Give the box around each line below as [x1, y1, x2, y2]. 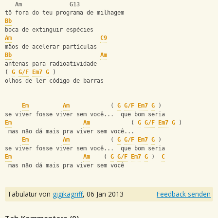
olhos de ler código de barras [5, 77, 104, 85]
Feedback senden [157, 189, 211, 199]
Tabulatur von [7, 189, 53, 199]
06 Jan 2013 [87, 189, 124, 199]
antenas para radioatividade [5, 60, 97, 68]
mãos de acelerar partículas [5, 43, 97, 51]
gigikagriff [53, 189, 83, 199]
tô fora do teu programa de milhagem [5, 9, 124, 17]
